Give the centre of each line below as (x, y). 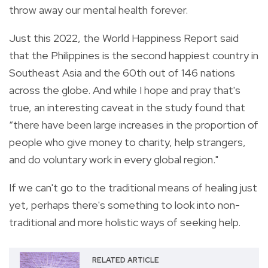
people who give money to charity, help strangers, (127, 142)
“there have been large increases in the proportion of (134, 125)
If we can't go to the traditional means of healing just (133, 188)
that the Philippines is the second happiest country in (134, 56)
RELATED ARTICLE (125, 261)
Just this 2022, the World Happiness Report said (124, 38)
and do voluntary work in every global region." (114, 160)
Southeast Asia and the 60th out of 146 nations (122, 73)
